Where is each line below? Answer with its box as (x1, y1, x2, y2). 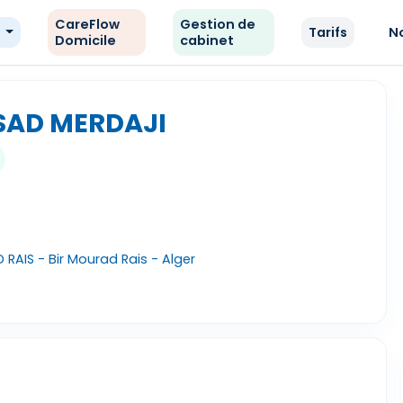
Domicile (54, 31, 116, 49)
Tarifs (309, 23, 348, 41)
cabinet (180, 31, 235, 49)
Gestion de (180, 15, 256, 33)
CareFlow (54, 15, 120, 33)
